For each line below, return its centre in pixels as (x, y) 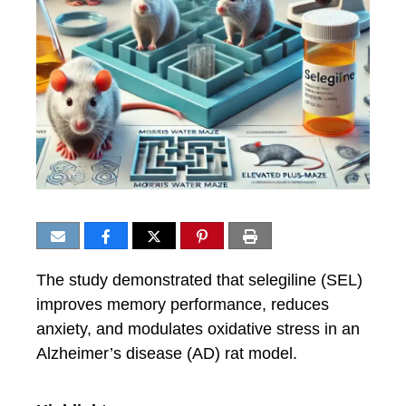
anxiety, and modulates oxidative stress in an (198, 329)
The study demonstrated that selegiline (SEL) (199, 280)
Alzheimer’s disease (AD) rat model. (167, 353)
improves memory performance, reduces (183, 304)
